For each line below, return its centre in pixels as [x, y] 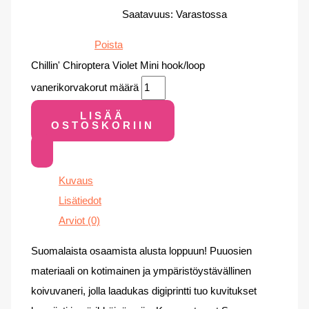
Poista [109, 44]
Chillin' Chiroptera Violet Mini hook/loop [118, 65]
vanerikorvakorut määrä [85, 87]
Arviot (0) [80, 221]
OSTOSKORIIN [102, 125]
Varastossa [202, 15]
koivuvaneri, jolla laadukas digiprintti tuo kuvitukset [144, 291]
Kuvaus [76, 181]
